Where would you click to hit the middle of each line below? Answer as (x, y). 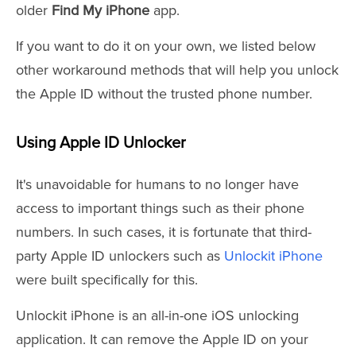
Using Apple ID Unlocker (101, 143)
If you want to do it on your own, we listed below (166, 46)
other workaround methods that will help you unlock (177, 70)
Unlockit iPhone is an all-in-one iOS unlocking (157, 316)
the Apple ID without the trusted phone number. (164, 94)
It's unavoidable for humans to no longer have (157, 185)
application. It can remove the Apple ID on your (162, 340)
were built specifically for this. (107, 280)
